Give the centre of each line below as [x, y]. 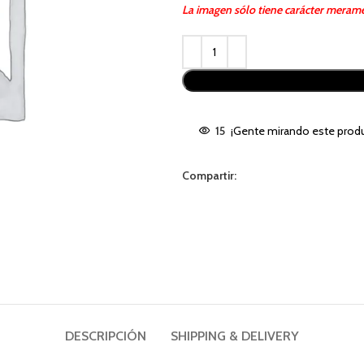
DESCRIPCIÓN [106, 336]
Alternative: [210, 44]
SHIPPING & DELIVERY [235, 336]
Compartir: [209, 175]
